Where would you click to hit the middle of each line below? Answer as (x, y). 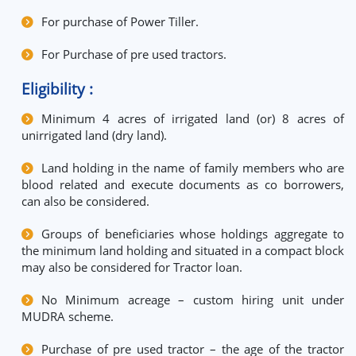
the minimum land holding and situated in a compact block (183, 250)
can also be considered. (85, 201)
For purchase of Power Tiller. (120, 21)
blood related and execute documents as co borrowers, (183, 184)
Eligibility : (57, 88)
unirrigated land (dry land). (94, 135)
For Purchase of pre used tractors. (134, 54)
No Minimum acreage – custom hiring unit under (193, 299)
